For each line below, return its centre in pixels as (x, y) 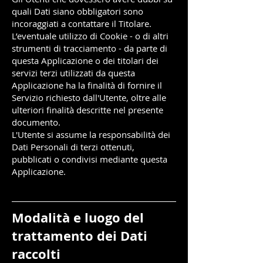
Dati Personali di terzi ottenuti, (73, 147)
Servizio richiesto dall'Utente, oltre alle (89, 97)
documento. (36, 122)
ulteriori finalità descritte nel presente (87, 110)
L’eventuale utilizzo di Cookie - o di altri (90, 36)
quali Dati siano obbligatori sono (77, 11)
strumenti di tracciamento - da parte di (90, 48)
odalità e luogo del (84, 218)
